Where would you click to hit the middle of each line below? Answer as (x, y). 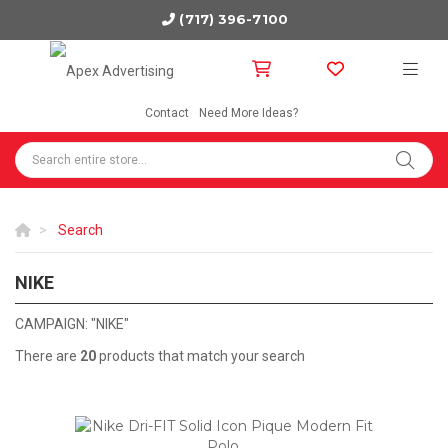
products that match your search (200, 356)
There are (47, 356)
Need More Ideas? (248, 113)
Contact (167, 113)
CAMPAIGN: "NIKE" (72, 324)
